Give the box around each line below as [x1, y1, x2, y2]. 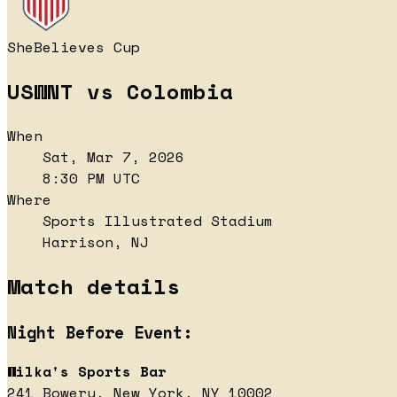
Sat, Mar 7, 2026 [43, 145, 184, 167]
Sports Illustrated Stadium [43, 209, 273, 231]
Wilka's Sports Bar [7, 361, 167, 383]
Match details [7, 269, 180, 302]
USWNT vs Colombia [7, 74, 233, 107]
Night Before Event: [7, 319, 192, 345]
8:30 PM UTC [43, 167, 140, 189]
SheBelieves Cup [7, 36, 140, 58]
